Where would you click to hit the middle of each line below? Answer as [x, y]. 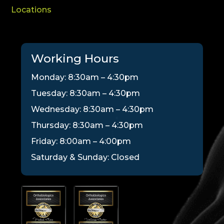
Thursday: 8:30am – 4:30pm [87, 125]
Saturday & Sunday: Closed [85, 157]
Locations [31, 9]
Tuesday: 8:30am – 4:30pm [86, 93]
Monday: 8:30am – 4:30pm [85, 77]
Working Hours [75, 58]
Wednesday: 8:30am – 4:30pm [92, 109]
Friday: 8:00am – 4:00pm [81, 141]
